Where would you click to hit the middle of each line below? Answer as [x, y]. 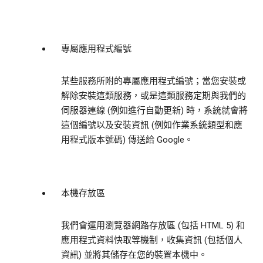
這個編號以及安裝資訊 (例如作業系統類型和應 [152, 125]
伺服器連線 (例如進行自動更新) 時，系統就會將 [154, 111]
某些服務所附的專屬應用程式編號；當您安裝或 [154, 81]
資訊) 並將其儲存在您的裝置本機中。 [134, 255]
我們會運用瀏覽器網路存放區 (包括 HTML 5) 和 [153, 226]
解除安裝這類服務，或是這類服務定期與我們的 [154, 96]
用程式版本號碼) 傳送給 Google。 [127, 140]
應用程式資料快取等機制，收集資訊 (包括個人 [152, 240]
